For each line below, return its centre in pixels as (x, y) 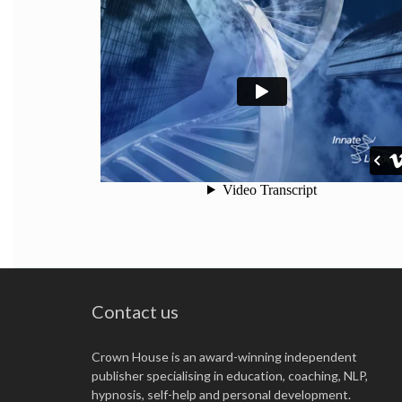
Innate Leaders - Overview (181, 174)
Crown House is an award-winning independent (224, 356)
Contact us (135, 311)
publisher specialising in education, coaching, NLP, (230, 375)
